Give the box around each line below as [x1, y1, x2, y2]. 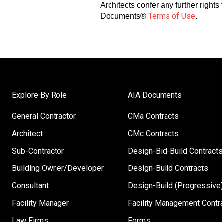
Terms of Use [148, 11, 195, 21]
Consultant [12, 181, 49, 191]
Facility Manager [12, 198, 69, 208]
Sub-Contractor [12, 146, 64, 156]
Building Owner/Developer [12, 164, 104, 173]
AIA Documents [127, 90, 182, 100]
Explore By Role [12, 90, 67, 100]
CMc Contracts [127, 129, 179, 139]
